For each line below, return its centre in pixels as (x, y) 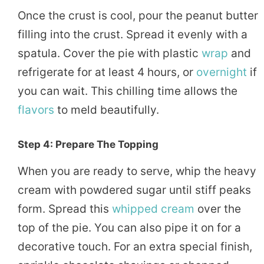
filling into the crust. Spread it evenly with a (133, 35)
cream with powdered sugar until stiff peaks (134, 190)
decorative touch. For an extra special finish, (135, 247)
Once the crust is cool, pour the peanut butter (138, 16)
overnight (222, 72)
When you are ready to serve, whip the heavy (137, 171)
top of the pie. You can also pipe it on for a (129, 228)
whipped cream (153, 209)
